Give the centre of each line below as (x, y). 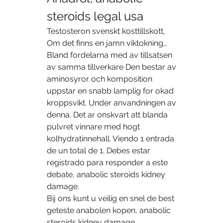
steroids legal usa (95, 16)
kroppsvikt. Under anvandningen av (111, 103)
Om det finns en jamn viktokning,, (107, 43)
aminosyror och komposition (100, 79)
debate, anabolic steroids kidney (106, 175)
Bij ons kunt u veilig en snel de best (111, 199)
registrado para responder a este (107, 163)
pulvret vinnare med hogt (93, 127)
